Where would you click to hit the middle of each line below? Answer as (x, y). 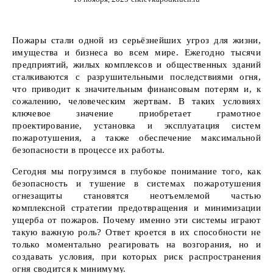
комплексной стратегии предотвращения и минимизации (136, 208)
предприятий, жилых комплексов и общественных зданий (136, 65)
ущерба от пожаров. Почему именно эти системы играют (136, 220)
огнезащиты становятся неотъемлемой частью (136, 196)
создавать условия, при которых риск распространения (136, 257)
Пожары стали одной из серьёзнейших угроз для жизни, (136, 40)
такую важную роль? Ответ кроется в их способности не (136, 232)
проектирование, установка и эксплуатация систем (136, 126)
